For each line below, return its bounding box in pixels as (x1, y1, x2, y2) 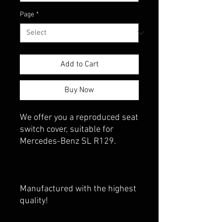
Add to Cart (60, 59, 99, 69)
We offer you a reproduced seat (20, 112, 138, 123)
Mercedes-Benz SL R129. (20, 136, 116, 147)
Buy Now (64, 85, 94, 95)
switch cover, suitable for (20, 124, 113, 135)
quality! (20, 195, 48, 206)
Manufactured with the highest (20, 183, 136, 194)
